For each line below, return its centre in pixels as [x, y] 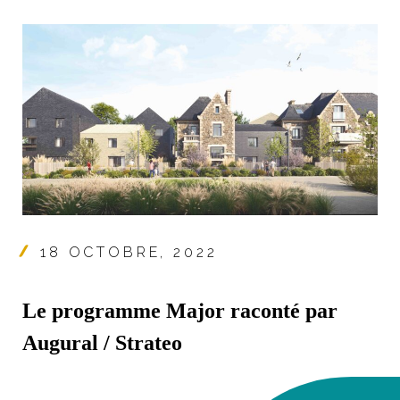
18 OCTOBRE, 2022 [129, 252]
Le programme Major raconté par [180, 310]
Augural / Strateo [102, 342]
